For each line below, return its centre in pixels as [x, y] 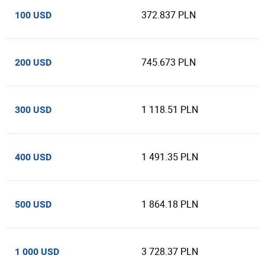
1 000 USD [37, 252]
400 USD [33, 157]
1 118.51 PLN [170, 109]
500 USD [33, 204]
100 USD [33, 15]
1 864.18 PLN [170, 204]
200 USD [33, 62]
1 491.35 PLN [170, 157]
